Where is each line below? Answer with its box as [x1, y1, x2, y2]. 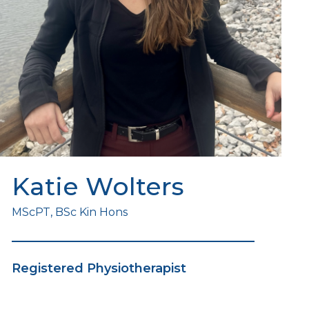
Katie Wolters [11, 171, 184, 202]
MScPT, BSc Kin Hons [11, 206, 128, 219]
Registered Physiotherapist [11, 261, 186, 277]
